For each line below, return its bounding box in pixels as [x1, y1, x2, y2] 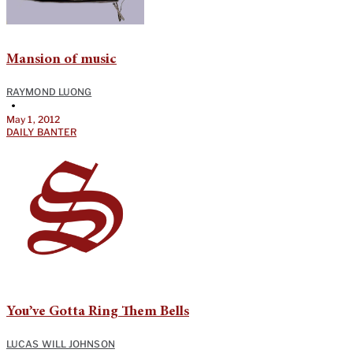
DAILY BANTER [6, 125, 77, 138]
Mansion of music [6, 52, 117, 67]
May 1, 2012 [6, 113, 61, 125]
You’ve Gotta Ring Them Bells [6, 304, 189, 319]
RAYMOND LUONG [6, 85, 92, 98]
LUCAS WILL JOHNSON [6, 337, 115, 350]
